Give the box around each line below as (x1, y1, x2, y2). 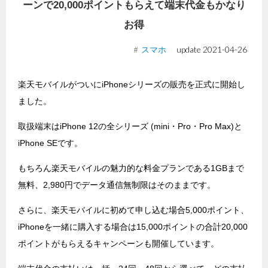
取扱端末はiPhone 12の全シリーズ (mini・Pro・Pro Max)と (18, 121, 242, 132)
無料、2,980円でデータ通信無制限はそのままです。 (18, 180, 215, 190)
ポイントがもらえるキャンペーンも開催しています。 (18, 239, 219, 249)
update (176, 44, 201, 55)
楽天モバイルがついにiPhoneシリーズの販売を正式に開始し (18, 80, 245, 90)
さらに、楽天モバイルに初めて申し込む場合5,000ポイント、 (18, 205, 249, 215)
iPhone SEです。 (18, 138, 83, 148)
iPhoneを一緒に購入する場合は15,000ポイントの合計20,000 (18, 222, 248, 232)
